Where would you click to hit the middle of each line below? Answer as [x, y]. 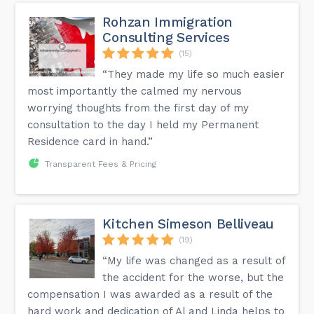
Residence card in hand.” [90, 141]
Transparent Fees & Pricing [101, 164]
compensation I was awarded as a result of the [150, 294]
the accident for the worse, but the [193, 277]
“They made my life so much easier [194, 74]
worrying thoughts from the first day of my [138, 108]
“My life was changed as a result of [194, 260]
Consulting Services [166, 37]
